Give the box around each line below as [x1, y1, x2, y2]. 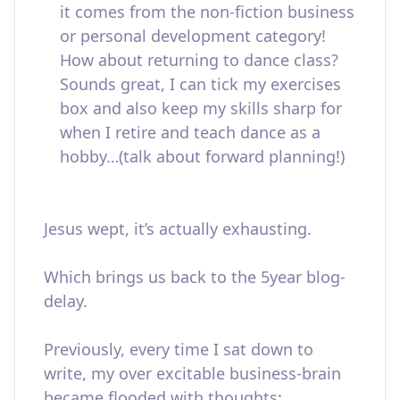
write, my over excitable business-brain [44, 362, 341, 384]
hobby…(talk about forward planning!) [60, 146, 345, 167]
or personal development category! [60, 25, 326, 46]
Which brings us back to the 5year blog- [44, 266, 346, 287]
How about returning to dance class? [60, 49, 338, 71]
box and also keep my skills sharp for [60, 97, 342, 119]
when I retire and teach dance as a [60, 121, 321, 143]
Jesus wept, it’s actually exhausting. [44, 218, 312, 239]
